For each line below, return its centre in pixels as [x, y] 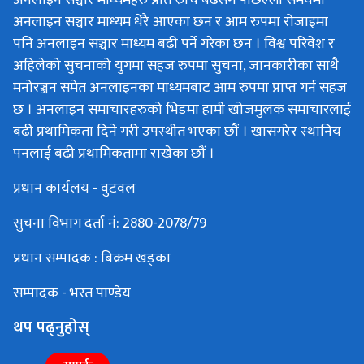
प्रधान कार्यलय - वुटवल [74, 188]
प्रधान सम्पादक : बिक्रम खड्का [92, 258]
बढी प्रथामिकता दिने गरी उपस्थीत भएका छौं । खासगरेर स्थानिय [177, 131]
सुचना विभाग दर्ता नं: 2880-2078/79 [110, 223]
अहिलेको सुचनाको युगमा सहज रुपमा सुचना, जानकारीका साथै [176, 65]
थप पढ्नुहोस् [51, 327]
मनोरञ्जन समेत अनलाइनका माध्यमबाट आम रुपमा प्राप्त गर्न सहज [180, 87]
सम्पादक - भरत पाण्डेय [72, 293]
